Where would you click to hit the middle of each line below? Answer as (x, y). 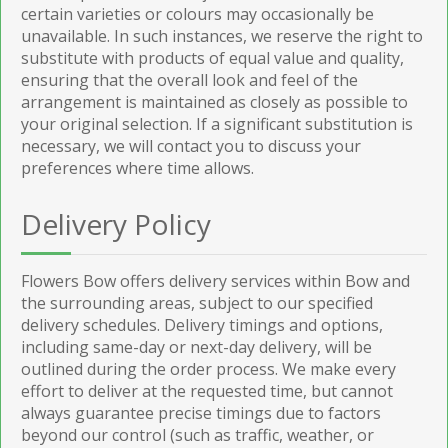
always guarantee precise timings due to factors (201, 412)
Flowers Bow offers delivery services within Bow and (215, 280)
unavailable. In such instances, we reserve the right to (222, 35)
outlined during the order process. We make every (208, 368)
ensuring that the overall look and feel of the (189, 79)
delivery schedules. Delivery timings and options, (202, 324)
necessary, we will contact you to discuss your (191, 145)
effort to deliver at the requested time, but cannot (207, 390)
